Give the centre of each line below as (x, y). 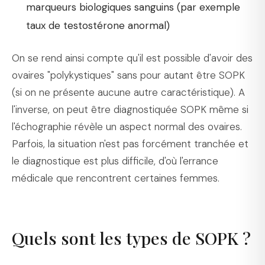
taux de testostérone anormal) (98, 25)
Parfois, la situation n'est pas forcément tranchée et (130, 144)
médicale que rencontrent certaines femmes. (116, 178)
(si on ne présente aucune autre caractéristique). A (128, 93)
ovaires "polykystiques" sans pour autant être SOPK (128, 75)
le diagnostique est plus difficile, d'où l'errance (115, 161)
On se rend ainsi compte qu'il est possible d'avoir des (132, 58)
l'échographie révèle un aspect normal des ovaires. (127, 127)
